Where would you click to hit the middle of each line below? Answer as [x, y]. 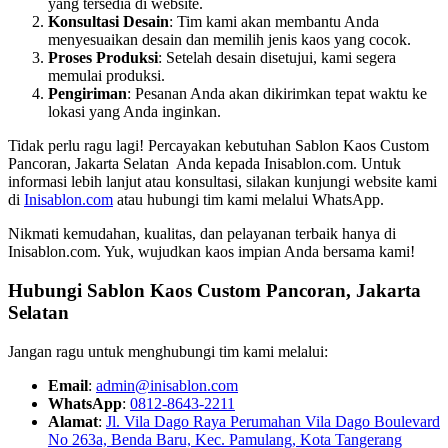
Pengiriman [87, 94]
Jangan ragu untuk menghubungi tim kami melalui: [168, 351]
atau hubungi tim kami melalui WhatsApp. [248, 200]
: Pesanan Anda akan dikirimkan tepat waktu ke [277, 94]
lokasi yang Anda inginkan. [134, 112]
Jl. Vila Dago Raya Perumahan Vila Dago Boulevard [273, 421]
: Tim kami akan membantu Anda [274, 22]
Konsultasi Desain [108, 22]
